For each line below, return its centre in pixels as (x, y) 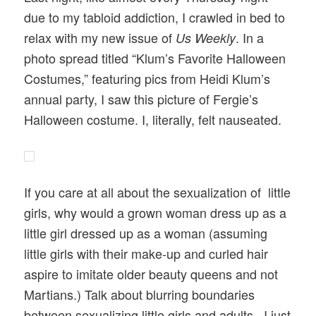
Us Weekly (206, 38)
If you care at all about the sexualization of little (158, 192)
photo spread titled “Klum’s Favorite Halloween (155, 58)
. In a (250, 38)
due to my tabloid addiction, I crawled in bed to (155, 17)
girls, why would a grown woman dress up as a (156, 212)
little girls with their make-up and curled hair (146, 253)
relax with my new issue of (100, 38)
